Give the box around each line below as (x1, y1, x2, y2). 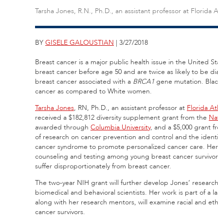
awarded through (35, 122, 91, 132)
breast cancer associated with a (35, 76, 133, 86)
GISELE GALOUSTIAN (45, 37, 114, 47)
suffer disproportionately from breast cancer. (35, 161, 171, 171)
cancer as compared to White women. (35, 86, 152, 96)
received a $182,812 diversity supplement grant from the (35, 112, 209, 122)
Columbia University (91, 122, 150, 132)
